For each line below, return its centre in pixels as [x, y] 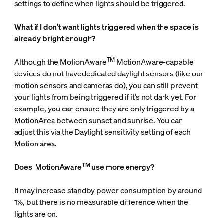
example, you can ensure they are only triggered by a [104, 109]
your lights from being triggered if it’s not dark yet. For [105, 97]
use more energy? [122, 167]
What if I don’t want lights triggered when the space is [106, 27]
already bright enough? [54, 39]
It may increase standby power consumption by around [108, 191]
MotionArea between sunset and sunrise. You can [98, 120]
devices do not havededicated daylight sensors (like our [109, 74]
